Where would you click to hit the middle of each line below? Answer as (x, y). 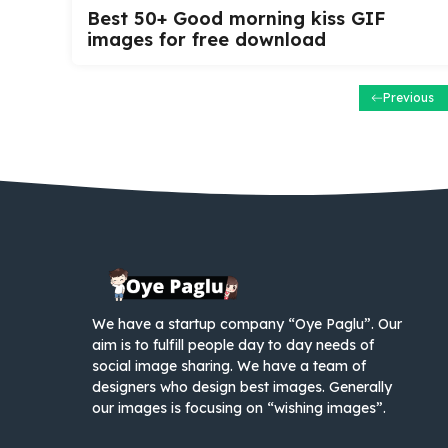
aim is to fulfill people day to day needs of (233, 345)
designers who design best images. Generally (242, 387)
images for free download (206, 39)
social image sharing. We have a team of (229, 366)
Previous (408, 97)
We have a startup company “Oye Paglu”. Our (247, 324)
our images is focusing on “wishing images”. (239, 408)
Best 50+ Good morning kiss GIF (236, 18)
